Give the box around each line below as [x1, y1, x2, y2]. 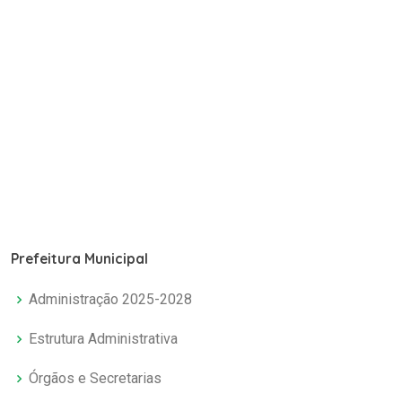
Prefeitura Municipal [11, 250, 148, 268]
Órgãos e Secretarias [29, 370, 162, 388]
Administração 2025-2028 [29, 291, 192, 309]
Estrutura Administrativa [29, 330, 178, 348]
